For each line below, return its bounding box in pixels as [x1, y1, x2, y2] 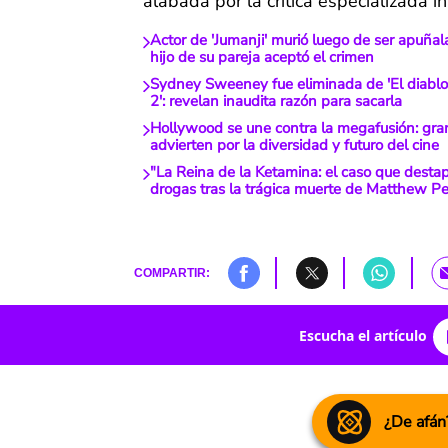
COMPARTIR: [133, 266, 210, 280]
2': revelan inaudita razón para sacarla [149, 91, 402, 112]
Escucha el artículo [298, 325, 427, 345]
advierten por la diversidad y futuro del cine [149, 135, 439, 156]
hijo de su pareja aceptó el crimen [150, 47, 375, 68]
